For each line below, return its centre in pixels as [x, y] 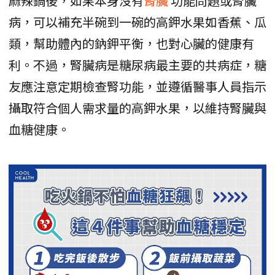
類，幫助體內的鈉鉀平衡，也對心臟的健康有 [131, 43]
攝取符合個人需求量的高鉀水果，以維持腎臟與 [137, 107]
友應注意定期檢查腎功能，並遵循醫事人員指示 [137, 86]
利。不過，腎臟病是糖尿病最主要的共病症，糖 [137, 64]
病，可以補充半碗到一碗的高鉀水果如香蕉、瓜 [137, 21]
